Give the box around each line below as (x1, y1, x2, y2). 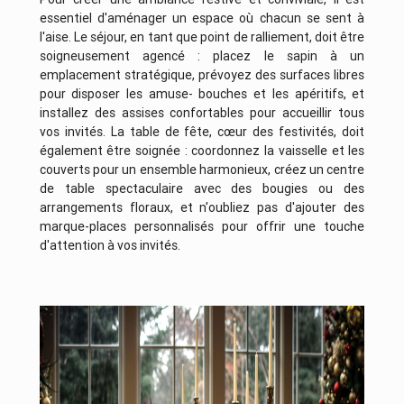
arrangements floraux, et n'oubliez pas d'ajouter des (39, 199, 365, 216)
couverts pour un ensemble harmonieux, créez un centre (39, 161, 365, 179)
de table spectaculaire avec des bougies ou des (39, 180, 365, 197)
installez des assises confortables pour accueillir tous (39, 105, 365, 122)
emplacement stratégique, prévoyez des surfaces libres (39, 67, 365, 84)
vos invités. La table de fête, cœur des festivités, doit (39, 124, 365, 141)
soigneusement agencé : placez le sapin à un (39, 48, 365, 65)
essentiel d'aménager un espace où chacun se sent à (39, 10, 365, 27)
